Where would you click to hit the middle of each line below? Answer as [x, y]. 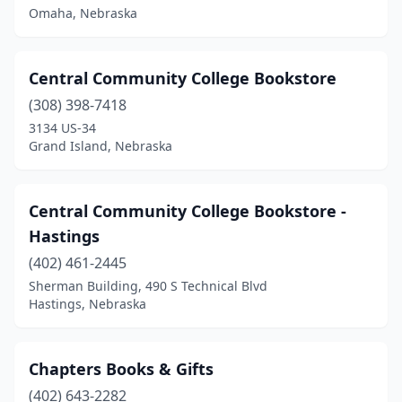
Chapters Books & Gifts [121, 369]
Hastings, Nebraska [87, 304]
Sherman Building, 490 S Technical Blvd [148, 286]
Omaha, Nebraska [83, 13]
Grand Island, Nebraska [100, 146]
